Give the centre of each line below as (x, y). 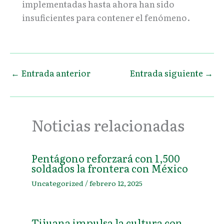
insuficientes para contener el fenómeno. (106, 17)
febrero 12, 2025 (116, 183)
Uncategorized (57, 183)
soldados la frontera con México (109, 168)
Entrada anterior (55, 73)
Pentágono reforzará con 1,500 (105, 158)
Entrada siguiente (167, 73)
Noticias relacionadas (108, 125)
